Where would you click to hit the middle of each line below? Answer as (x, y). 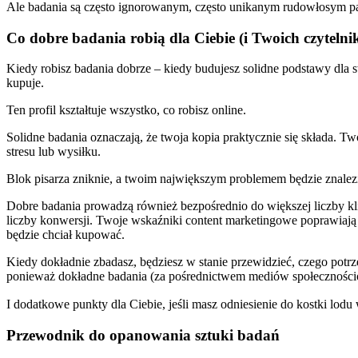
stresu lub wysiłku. (54, 152)
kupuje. (25, 83)
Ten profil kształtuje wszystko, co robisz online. (126, 110)
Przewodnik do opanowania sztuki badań (143, 336)
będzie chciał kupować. (66, 235)
